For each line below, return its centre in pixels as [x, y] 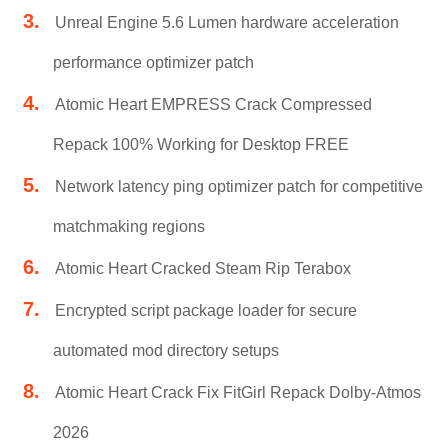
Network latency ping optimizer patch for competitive [238, 186]
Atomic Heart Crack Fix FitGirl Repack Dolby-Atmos [237, 392]
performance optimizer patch [153, 62]
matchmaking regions [128, 226]
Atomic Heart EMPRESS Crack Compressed [213, 104]
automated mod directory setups [165, 350]
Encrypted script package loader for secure [205, 310]
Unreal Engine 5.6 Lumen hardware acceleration [226, 22]
